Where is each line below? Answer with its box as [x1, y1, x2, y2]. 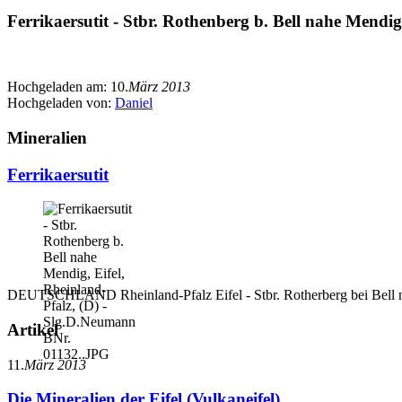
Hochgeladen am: [7, 79, 110, 95]
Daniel [115, 95, 153, 111]
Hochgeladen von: [7, 95, 115, 111]
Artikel [7, 320, 58, 340]
